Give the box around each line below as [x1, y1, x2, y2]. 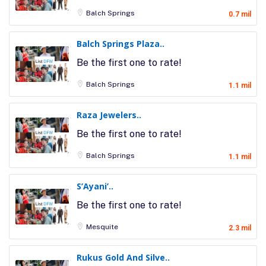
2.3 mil [229, 223, 251, 232]
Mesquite [86, 222, 118, 231]
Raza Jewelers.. [77, 109, 141, 121]
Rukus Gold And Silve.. [77, 251, 170, 263]
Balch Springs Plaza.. [77, 37, 164, 49]
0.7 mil [229, 9, 251, 18]
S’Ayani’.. [77, 180, 113, 192]
